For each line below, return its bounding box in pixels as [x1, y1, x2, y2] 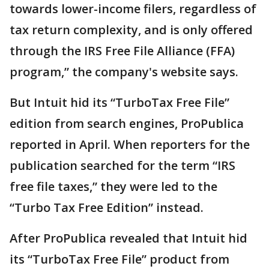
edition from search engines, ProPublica [10, 115, 244, 131]
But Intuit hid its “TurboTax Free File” [10, 94, 229, 110]
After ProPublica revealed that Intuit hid [10, 230, 247, 246]
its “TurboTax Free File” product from [10, 251, 229, 267]
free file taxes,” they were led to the [10, 178, 217, 195]
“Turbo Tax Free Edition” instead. [10, 199, 204, 216]
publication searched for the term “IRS [10, 157, 235, 174]
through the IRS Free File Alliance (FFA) [10, 43, 235, 59]
